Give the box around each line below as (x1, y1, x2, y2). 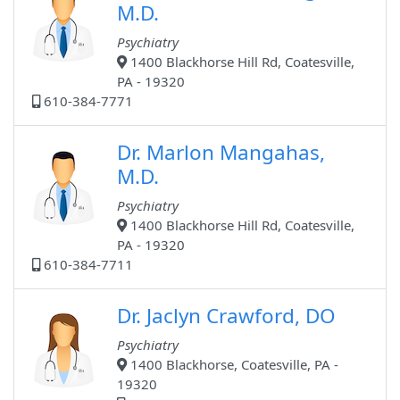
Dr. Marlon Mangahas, (117, 138, 325, 167)
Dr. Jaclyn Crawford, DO (117, 302, 336, 330)
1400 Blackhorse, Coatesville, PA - (127, 355, 338, 374)
